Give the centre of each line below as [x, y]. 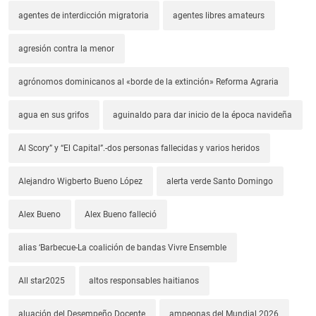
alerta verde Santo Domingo [220, 182]
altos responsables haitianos [144, 281]
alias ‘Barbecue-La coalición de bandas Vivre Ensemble [123, 248]
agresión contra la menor [67, 49]
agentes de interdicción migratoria [84, 16]
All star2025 [42, 281]
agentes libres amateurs [219, 16]
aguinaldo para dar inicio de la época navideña [203, 115]
